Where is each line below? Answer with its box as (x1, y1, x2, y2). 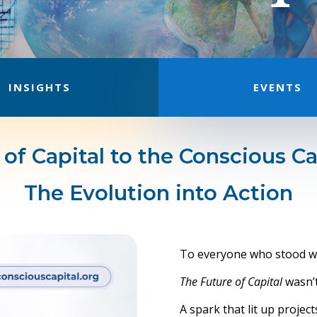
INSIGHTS (8, 80, 71, 94)
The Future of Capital (179, 273, 282, 289)
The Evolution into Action (24, 180, 293, 205)
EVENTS (253, 80, 302, 94)
